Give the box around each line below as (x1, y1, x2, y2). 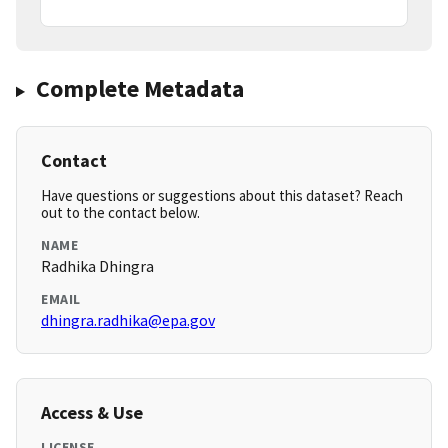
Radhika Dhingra (41, 256, 154, 277)
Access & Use (41, 401, 143, 425)
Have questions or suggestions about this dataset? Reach (41, 186, 403, 206)
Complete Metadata (35, 73, 244, 105)
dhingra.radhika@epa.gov (41, 310, 215, 331)
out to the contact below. (41, 203, 200, 223)
